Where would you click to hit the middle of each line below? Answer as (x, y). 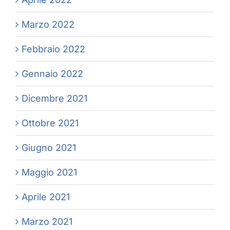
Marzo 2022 (48, 25)
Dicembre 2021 (54, 99)
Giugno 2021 (49, 148)
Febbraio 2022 (53, 49)
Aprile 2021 (46, 197)
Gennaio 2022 (52, 74)
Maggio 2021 (49, 172)
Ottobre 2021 (50, 123)
